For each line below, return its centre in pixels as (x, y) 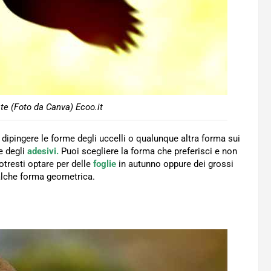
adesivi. (43, 152)
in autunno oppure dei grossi (175, 164)
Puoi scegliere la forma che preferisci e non (148, 152)
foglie (105, 164)
